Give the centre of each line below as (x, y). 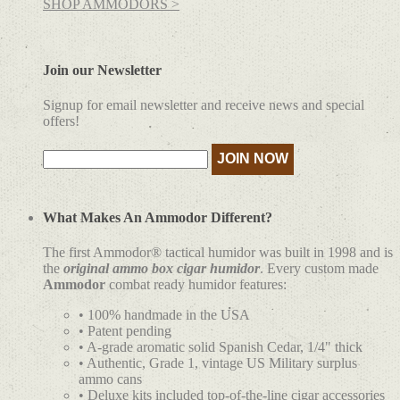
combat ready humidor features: (196, 285)
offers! (61, 121)
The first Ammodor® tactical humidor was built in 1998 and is (218, 253)
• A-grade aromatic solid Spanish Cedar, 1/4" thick (221, 347)
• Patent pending (125, 331)
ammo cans (110, 379)
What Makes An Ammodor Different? (158, 218)
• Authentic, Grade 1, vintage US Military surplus (218, 363)
